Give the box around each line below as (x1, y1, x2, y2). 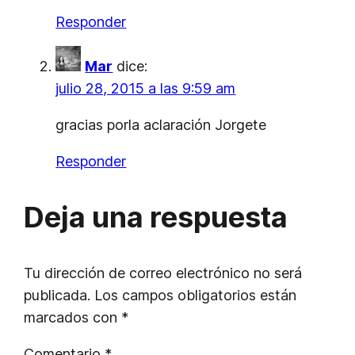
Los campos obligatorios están (94, 287, 297, 304)
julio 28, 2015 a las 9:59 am (55, 80, 236, 97)
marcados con (24, 309, 122, 326)
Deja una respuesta (24, 200, 288, 235)
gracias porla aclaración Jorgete (55, 116, 267, 134)
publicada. (24, 287, 91, 304)
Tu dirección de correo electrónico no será (24, 265, 303, 282)
